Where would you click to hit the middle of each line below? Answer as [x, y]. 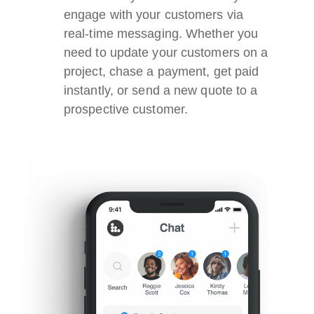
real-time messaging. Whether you [161, 33]
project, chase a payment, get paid [161, 71]
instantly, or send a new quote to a [161, 90]
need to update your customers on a [166, 52]
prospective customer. [126, 109]
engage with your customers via [153, 14]
